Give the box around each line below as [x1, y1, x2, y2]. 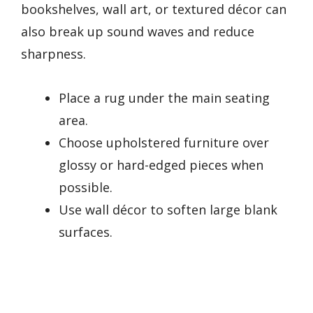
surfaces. [59, 223, 112, 240]
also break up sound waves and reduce [21, 23, 254, 41]
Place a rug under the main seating [59, 89, 270, 106]
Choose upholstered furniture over [59, 133, 269, 151]
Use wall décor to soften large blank [59, 201, 277, 218]
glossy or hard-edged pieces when [59, 156, 263, 173]
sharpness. [21, 45, 86, 63]
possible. [59, 178, 112, 196]
